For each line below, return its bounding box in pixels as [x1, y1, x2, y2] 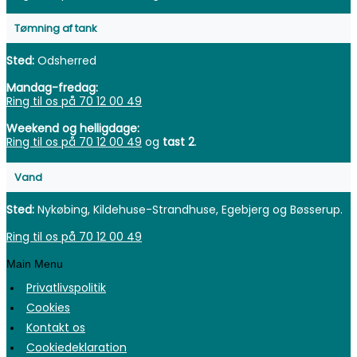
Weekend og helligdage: [6, 120, 139, 137]
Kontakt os [26, 320, 85, 336]
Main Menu [6, 257, 63, 270]
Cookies [26, 300, 70, 316]
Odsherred [34, 53, 96, 69]
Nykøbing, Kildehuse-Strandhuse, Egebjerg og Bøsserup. [37, 201, 343, 218]
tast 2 [163, 134, 194, 151]
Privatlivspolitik [26, 280, 106, 296]
